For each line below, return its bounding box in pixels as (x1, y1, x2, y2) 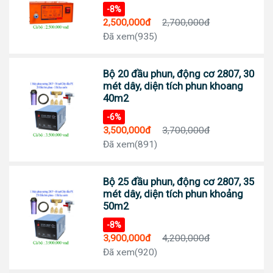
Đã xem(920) (103, 247, 158, 258)
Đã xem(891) (103, 139, 158, 151)
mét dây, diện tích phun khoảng (103, 188, 244, 200)
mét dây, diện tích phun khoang (103, 80, 244, 93)
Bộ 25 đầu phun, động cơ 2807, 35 (103, 175, 255, 188)
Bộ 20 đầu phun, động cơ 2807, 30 (103, 68, 255, 80)
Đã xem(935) (103, 31, 158, 43)
